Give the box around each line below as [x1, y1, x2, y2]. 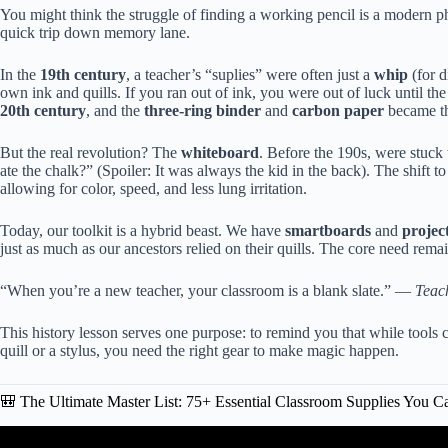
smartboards [285, 221, 371, 239]
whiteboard [181, 143, 259, 161]
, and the [86, 101, 144, 119]
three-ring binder [144, 101, 261, 119]
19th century [40, 65, 126, 83]
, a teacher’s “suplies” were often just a [126, 65, 374, 83]
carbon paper [292, 101, 384, 119]
